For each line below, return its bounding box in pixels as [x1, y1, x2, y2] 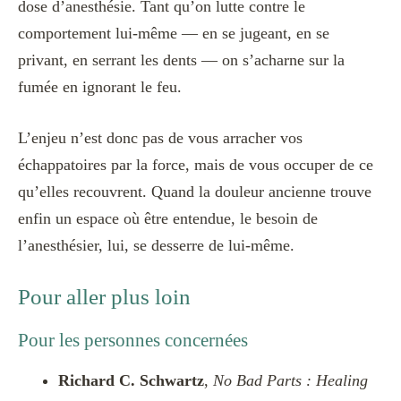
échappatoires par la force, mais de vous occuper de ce [18, 156, 373, 175]
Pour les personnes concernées [18, 328, 248, 351]
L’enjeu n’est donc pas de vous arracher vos [18, 129, 303, 148]
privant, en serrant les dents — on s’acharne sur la [18, 51, 345, 70]
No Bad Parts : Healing [213, 371, 368, 389]
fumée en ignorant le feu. [18, 78, 182, 97]
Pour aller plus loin [18, 285, 191, 310]
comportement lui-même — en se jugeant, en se [18, 24, 329, 43]
